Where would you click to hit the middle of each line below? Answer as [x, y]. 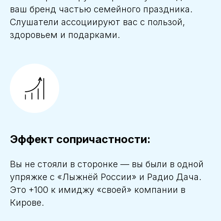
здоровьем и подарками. [65, 35]
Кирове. [27, 203]
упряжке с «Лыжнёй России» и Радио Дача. [106, 177]
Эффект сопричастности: [80, 139]
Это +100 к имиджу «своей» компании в [98, 190]
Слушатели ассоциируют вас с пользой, [97, 22]
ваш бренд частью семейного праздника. [101, 9]
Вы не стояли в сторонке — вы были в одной [107, 164]
